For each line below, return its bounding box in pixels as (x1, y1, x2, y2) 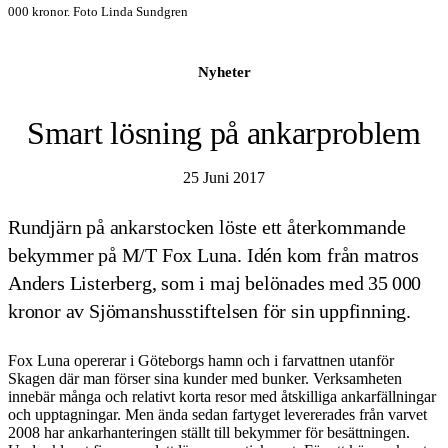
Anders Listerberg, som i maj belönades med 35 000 (8, 272, 422, 295)
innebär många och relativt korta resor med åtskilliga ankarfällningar (8, 387, 436, 405)
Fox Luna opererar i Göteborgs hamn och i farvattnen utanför (8, 351, 394, 369)
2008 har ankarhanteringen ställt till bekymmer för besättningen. (8, 423, 410, 441)
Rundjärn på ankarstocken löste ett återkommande (8, 216, 406, 239)
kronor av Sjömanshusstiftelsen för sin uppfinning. (8, 300, 421, 323)
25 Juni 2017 (183, 168, 265, 186)
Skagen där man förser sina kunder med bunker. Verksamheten (8, 369, 402, 387)
